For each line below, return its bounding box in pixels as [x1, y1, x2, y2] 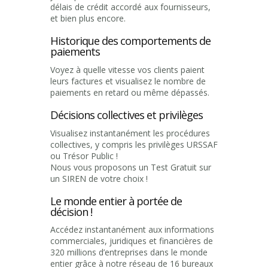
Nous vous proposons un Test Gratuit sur [50, 161, 211, 173]
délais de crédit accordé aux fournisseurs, [50, 1, 211, 13]
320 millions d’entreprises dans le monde [50, 246, 208, 258]
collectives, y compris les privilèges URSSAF [50, 138, 218, 150]
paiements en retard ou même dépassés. [50, 86, 209, 98]
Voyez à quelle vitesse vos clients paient [50, 63, 205, 75]
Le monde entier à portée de [50, 193, 182, 208]
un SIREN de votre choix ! [50, 172, 148, 184]
